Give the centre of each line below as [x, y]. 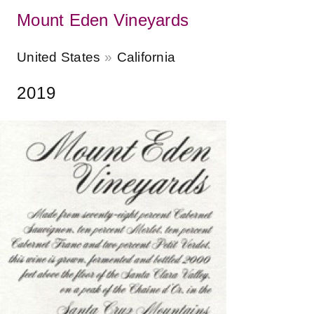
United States [59, 57]
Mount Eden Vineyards [103, 20]
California [146, 57]
